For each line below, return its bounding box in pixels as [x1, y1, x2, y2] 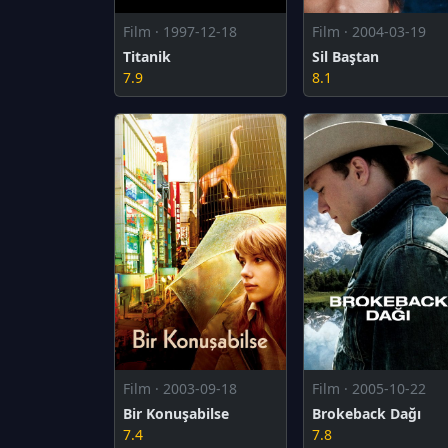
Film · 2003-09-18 [123, 379, 237, 399]
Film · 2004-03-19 [311, 22, 426, 42]
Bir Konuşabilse [123, 404, 229, 424]
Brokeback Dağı [311, 404, 421, 424]
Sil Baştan [311, 47, 379, 67]
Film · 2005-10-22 [311, 379, 426, 399]
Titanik [123, 47, 171, 67]
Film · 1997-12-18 [123, 22, 237, 42]
